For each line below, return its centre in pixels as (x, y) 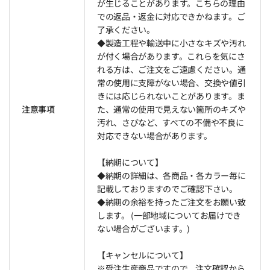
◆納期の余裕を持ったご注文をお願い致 (171, 202)
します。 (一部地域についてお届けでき (169, 215)
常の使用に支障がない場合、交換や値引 (171, 82)
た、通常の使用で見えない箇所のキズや (171, 109)
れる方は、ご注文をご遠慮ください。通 (171, 69)
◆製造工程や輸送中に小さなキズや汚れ (171, 42)
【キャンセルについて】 (143, 255)
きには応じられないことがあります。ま (171, 96)
